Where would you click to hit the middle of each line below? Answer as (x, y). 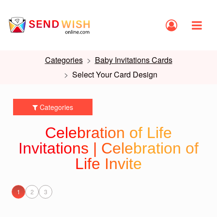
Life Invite (108, 164)
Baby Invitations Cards (133, 60)
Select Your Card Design (115, 74)
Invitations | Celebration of (108, 148)
